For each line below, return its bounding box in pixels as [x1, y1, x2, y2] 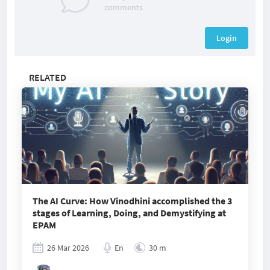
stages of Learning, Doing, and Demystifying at [33, 207, 226, 219]
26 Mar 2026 [47, 242, 89, 253]
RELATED [29, 71, 66, 83]
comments [104, 2, 143, 13]
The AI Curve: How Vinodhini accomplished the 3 [33, 195, 232, 207]
